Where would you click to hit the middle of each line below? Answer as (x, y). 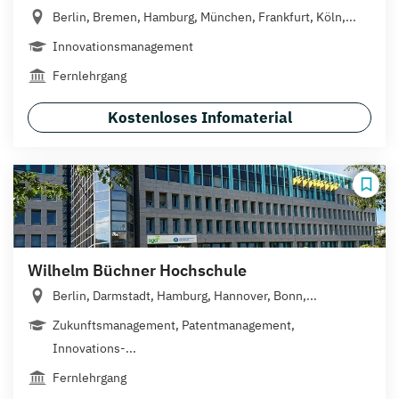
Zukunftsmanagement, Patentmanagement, (174, 325)
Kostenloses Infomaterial (199, 117)
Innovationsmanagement (123, 46)
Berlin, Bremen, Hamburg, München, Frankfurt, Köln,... (204, 16)
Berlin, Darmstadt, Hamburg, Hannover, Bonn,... (185, 295)
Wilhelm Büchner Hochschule (137, 270)
